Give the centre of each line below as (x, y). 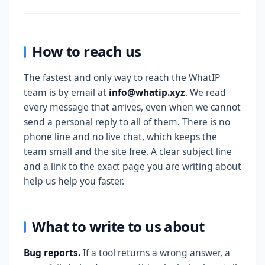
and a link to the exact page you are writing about (132, 166)
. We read (206, 92)
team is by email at (66, 92)
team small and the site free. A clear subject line (128, 151)
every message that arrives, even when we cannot (132, 107)
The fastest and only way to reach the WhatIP (122, 77)
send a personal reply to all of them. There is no (127, 122)
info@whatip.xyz (147, 92)
